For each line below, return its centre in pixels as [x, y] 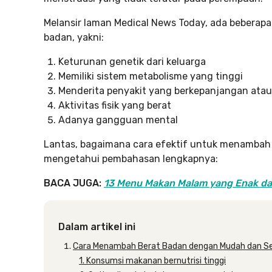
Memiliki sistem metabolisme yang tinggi [151, 76]
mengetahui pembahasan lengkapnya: [131, 159]
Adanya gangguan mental [118, 120]
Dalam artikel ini [97, 227]
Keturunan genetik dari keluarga [132, 62]
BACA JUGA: [73, 183]
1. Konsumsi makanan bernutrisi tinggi [152, 261]
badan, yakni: [74, 37]
